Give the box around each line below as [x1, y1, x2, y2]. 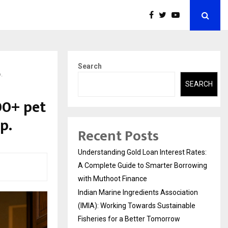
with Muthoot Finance [78, 174, 147, 183]
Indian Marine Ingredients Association [78, 188, 198, 196]
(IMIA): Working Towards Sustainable [78, 201, 195, 210]
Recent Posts [78, 124, 159, 148]
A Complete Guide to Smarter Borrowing [78, 161, 207, 169]
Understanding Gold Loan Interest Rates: [78, 148, 207, 156]
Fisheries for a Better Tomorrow [78, 214, 180, 223]
